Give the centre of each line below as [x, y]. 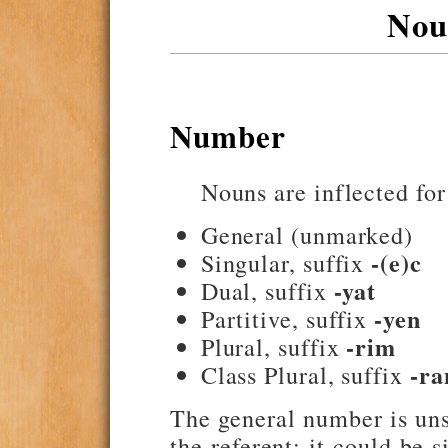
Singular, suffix [286, 262]
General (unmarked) [307, 234]
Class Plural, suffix [305, 374]
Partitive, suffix [287, 318]
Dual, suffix [267, 290]
